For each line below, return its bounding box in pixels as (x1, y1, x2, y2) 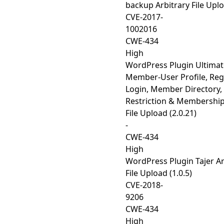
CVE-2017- (125, 11, 163, 22)
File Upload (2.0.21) (125, 107, 196, 118)
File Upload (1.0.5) (125, 167, 192, 178)
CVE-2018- (125, 179, 163, 190)
